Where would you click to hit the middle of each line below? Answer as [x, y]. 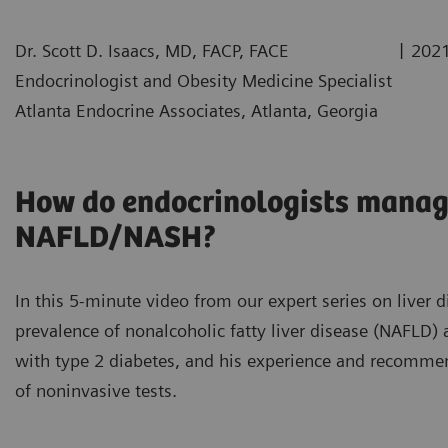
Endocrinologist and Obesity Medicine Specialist [203, 80]
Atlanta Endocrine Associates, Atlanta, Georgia [196, 110]
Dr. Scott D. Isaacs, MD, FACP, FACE [152, 50]
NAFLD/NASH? [116, 238]
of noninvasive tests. [96, 390]
